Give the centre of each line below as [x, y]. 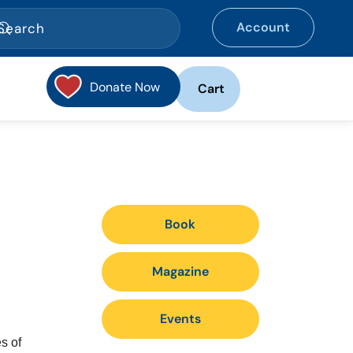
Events [180, 319]
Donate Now [125, 87]
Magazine [180, 271]
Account [263, 27]
